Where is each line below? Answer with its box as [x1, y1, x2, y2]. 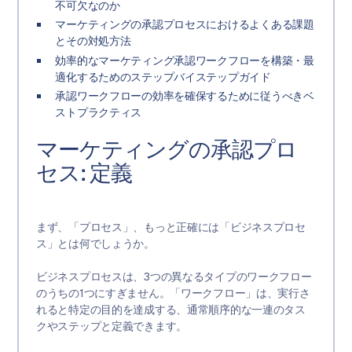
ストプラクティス [55, 105, 142, 120]
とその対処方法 [55, 34, 131, 49]
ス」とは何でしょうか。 [35, 236, 155, 251]
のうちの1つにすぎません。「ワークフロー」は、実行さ [35, 286, 310, 301]
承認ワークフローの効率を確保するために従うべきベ [55, 89, 314, 104]
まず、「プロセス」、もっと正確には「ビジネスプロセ [35, 220, 306, 235]
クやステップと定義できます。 [35, 319, 187, 334]
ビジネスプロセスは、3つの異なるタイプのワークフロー [35, 269, 312, 284]
